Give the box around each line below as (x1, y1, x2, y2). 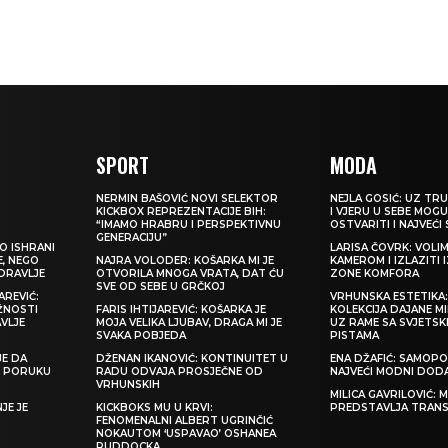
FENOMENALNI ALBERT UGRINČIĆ (96, 413, 274, 427)
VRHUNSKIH (96, 377, 161, 391)
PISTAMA (330, 328, 380, 342)
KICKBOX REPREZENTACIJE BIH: (96, 204, 267, 218)
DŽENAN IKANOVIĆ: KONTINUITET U (96, 351, 289, 365)
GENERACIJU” (96, 230, 168, 244)
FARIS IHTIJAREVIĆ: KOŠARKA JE (96, 302, 267, 316)
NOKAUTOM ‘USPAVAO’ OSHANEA (96, 426, 277, 440)
